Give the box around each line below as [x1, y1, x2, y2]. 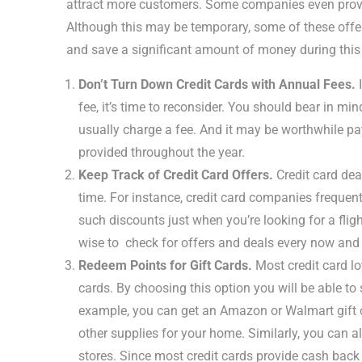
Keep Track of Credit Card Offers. [78, 167, 273, 183]
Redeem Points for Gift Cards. [78, 258, 252, 273]
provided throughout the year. [78, 145, 248, 160]
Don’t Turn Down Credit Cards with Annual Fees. [78, 77, 356, 92]
